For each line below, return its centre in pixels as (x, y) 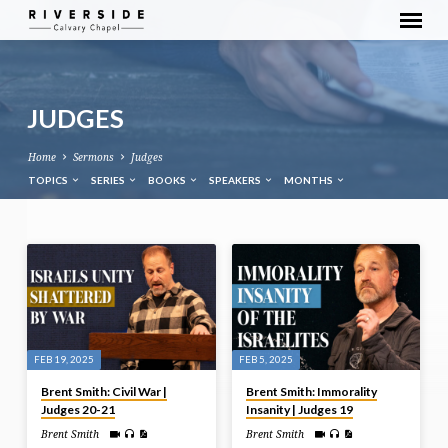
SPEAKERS (236, 180)
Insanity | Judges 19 (299, 409)
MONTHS (310, 180)
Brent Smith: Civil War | (104, 391)
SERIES (108, 180)
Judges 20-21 (78, 409)
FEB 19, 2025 (63, 359)
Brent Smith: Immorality (311, 391)
